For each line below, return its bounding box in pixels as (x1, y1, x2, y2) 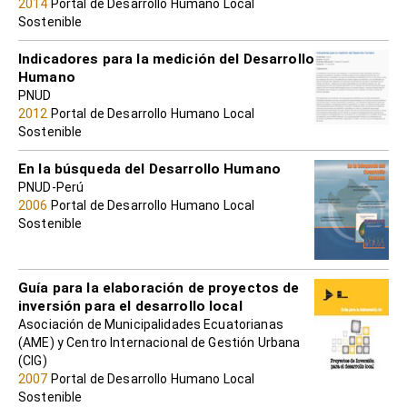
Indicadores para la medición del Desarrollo (18, 51, 315, 68)
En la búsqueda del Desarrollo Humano (18, 161, 282, 178)
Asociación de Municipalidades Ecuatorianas (18, 316, 283, 332)
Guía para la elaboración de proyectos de (18, 279, 300, 296)
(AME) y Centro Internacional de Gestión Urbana (18, 334, 301, 350)
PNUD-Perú (18, 180, 84, 195)
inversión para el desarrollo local (18, 297, 243, 314)
